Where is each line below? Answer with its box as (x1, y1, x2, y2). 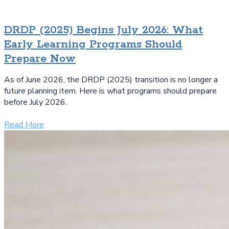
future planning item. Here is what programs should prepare (4, 85, 217, 97)
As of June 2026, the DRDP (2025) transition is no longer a (4, 74, 218, 86)
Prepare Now (4, 52, 76, 66)
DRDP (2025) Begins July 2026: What (4, 23, 203, 38)
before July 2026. (4, 97, 67, 108)
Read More (4, 119, 44, 131)
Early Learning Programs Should (4, 37, 182, 52)
